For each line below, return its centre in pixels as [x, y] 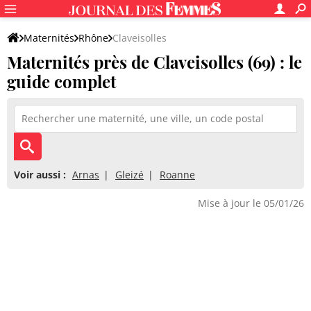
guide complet [61, 81]
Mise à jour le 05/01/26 [251, 203]
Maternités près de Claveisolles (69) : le [154, 62]
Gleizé [129, 175]
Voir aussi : [40, 175]
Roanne [177, 175]
